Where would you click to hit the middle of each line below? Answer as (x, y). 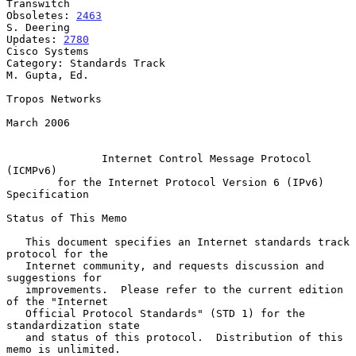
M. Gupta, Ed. (48, 75)
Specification (48, 194)
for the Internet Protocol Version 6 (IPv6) (191, 182)
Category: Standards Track (86, 63)
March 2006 (38, 122)
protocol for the (57, 253)
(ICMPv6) (32, 170)
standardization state (73, 325)
